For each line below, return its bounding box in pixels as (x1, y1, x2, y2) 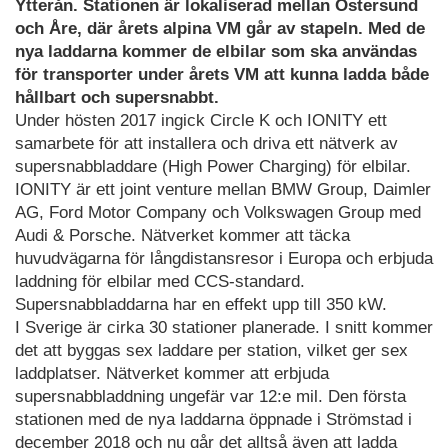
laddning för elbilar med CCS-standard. (15, 272, 305, 292)
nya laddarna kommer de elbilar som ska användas (15, 42, 417, 62)
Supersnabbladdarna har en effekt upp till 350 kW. (15, 295, 387, 315)
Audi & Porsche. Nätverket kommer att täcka (15, 226, 350, 246)
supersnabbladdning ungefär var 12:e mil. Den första (15, 387, 406, 407)
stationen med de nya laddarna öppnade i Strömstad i (15, 410, 412, 430)
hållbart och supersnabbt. (15, 88, 219, 108)
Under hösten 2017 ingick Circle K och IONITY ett (15, 111, 387, 131)
